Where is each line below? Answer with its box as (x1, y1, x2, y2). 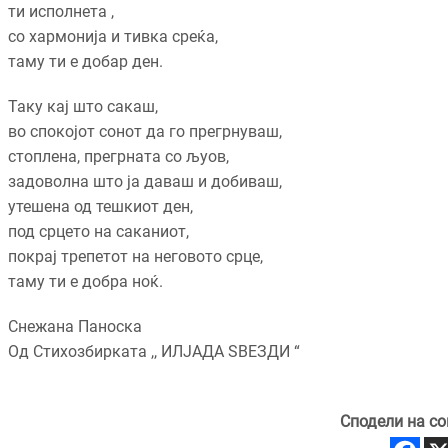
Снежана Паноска (8, 317, 142, 337)
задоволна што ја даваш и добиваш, (8, 172, 282, 192)
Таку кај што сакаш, (8, 97, 158, 117)
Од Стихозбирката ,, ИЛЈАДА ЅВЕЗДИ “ (8, 342, 300, 362)
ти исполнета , (8, 2, 114, 22)
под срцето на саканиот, (8, 222, 189, 242)
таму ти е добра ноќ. (8, 272, 163, 292)
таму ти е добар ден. (8, 52, 163, 72)
